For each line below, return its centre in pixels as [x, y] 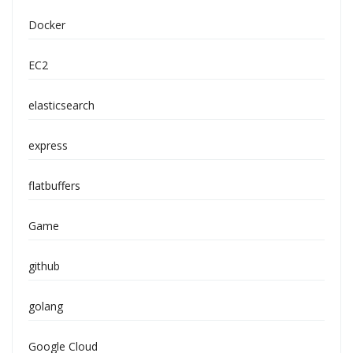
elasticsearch [61, 105]
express [48, 145]
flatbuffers [54, 186]
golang [46, 306]
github [44, 266]
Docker [47, 25]
